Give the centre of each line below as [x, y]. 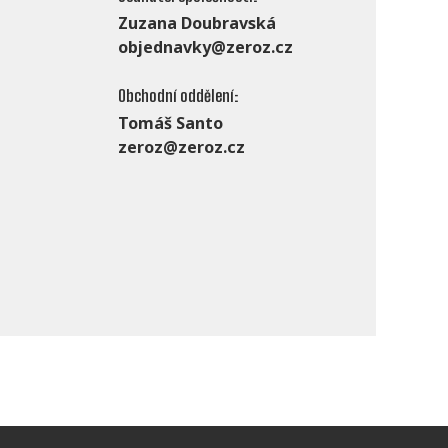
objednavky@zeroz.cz [205, 47]
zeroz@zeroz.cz [181, 147]
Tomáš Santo [170, 123]
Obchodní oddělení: [178, 96]
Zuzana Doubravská [197, 23]
